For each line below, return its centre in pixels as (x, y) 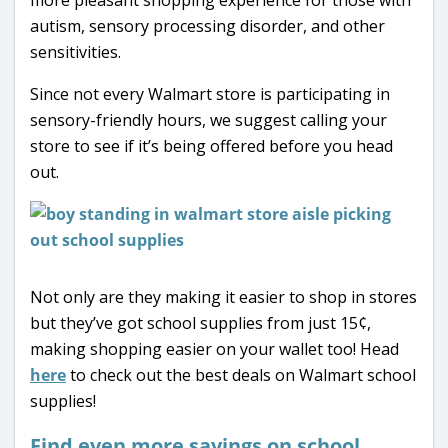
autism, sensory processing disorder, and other (207, 25)
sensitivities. (75, 51)
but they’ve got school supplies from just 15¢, (200, 322)
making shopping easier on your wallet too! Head (214, 348)
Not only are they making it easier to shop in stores (223, 296)
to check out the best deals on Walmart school (241, 374)
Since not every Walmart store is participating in (210, 93)
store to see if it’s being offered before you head (211, 145)
